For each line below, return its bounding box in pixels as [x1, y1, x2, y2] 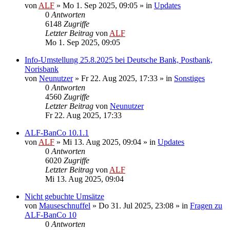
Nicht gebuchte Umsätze [25, 191, 104, 201]
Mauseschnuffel [39, 201, 90, 210]
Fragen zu [190, 201, 222, 210]
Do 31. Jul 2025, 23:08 [99, 201, 174, 210]
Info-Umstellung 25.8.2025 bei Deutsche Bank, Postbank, [25, 55, 213, 64]
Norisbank [25, 64, 59, 73]
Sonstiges [174, 73, 205, 83]
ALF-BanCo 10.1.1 [25, 128, 89, 137]
